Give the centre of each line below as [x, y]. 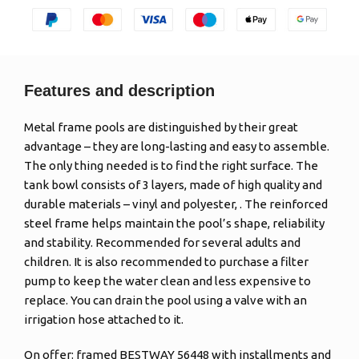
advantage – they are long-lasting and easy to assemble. [177, 147]
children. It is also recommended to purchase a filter [167, 262]
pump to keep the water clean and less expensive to [168, 281]
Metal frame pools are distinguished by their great [161, 127]
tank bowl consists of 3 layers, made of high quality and [173, 185]
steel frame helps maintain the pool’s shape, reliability [175, 224]
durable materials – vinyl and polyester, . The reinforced [176, 204]
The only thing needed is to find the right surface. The [171, 166]
